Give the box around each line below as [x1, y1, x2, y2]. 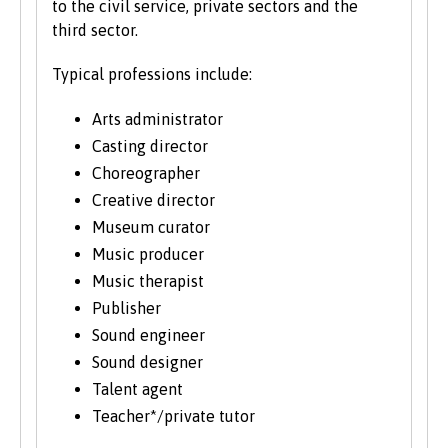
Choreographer [92, 164, 200, 183]
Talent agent [92, 380, 183, 399]
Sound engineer [92, 326, 205, 345]
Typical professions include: [52, 65, 252, 84]
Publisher [92, 299, 161, 318]
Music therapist [92, 272, 204, 291]
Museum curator [92, 218, 210, 237]
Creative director [92, 191, 215, 210]
